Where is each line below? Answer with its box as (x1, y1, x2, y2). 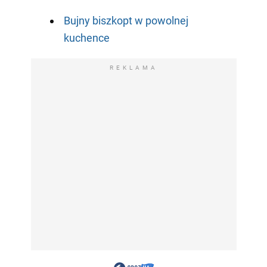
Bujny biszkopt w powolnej (63, 14, 188, 27)
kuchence (63, 32, 110, 45)
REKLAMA (109, 64, 158, 72)
